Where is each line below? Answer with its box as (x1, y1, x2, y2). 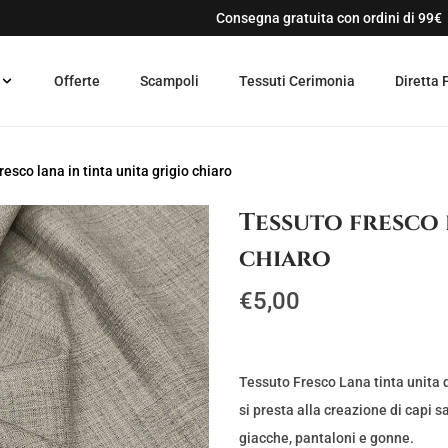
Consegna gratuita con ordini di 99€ (216, 10, 442, 26)
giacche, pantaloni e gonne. (239, 430, 414, 446)
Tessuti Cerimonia (239, 73, 355, 89)
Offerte (54, 73, 100, 89)
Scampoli (140, 73, 199, 89)
